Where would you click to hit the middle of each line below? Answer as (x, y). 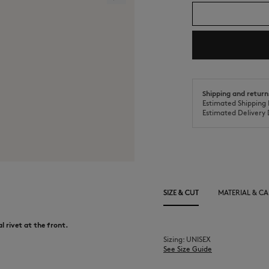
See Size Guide (188, 249)
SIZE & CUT (181, 192)
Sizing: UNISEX (187, 239)
